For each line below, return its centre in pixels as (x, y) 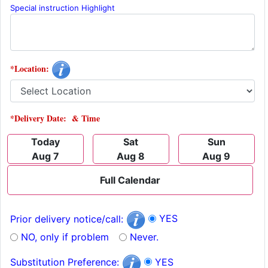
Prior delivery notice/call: (68, 219)
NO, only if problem (65, 237)
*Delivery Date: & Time (55, 118)
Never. (144, 237)
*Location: (31, 68)
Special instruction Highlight (63, 8)
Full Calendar (130, 180)
